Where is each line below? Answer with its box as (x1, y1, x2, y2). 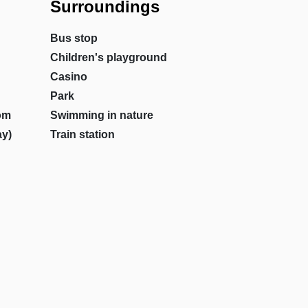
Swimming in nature (49, 109, 153, 121)
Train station (49, 129, 115, 140)
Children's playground (49, 52, 167, 63)
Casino (49, 71, 87, 82)
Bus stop (49, 32, 98, 44)
